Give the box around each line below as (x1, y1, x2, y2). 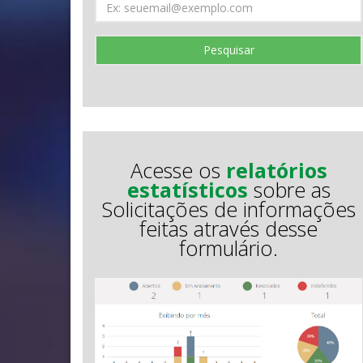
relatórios (225, 156, 327, 184)
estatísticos (126, 176, 248, 203)
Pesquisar (203, 42, 254, 58)
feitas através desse (139, 215, 318, 242)
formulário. (179, 234, 278, 262)
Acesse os (130, 156, 226, 184)
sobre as (247, 176, 331, 203)
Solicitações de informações (101, 195, 356, 223)
